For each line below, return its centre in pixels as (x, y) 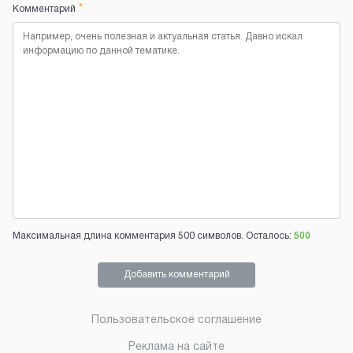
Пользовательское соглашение (176, 321)
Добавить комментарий (176, 275)
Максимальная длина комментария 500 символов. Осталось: (152, 236)
